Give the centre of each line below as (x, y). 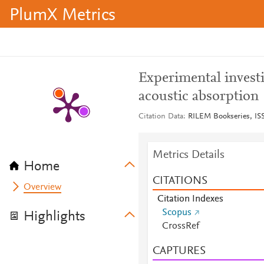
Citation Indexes (190, 199)
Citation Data (161, 117)
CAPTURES (179, 251)
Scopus (176, 213)
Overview (43, 187)
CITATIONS (180, 181)
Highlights (55, 217)
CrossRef (180, 226)
